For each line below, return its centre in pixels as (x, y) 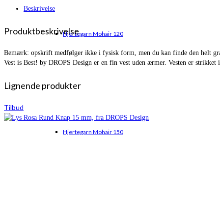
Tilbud (14, 107)
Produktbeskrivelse (41, 31)
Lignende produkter (42, 85)
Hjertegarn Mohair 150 (93, 132)
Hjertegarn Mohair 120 (93, 34)
